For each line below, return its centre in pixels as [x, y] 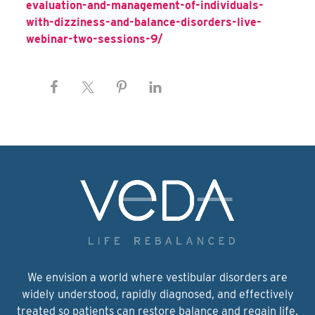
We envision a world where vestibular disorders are [157, 277]
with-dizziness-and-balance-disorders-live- [144, 22]
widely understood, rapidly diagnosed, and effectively [157, 294]
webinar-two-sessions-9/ [95, 39]
